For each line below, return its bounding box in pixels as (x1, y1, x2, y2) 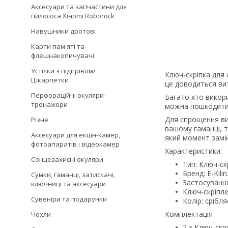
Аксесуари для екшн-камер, (31, 130, 120, 139)
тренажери (31, 100, 68, 109)
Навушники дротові (31, 26, 96, 36)
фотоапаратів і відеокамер (31, 139, 120, 149)
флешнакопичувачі (31, 51, 94, 60)
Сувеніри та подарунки (31, 194, 107, 204)
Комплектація (165, 209, 213, 219)
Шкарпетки (31, 75, 69, 84)
